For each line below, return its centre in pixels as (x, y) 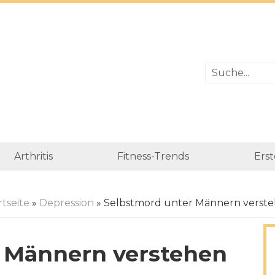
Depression (66, 203)
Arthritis (33, 156)
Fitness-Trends (153, 156)
